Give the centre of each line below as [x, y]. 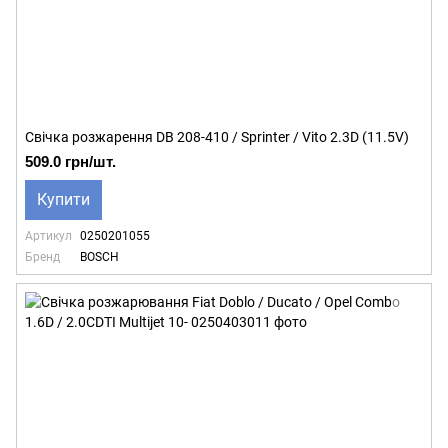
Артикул [48, 236]
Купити [63, 199]
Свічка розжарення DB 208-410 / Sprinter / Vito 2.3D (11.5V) [217, 137]
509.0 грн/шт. [70, 161]
